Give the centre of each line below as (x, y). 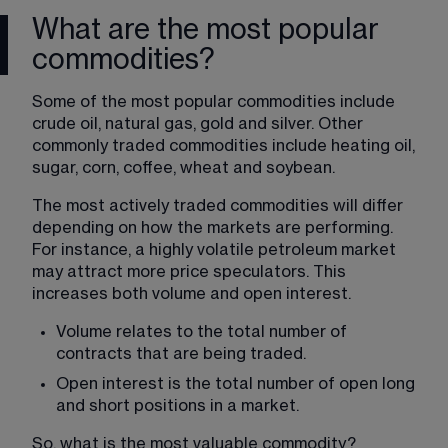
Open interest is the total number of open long (237, 383)
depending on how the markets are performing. (214, 227)
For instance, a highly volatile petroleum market (216, 249)
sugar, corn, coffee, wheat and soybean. (183, 167)
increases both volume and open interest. (191, 293)
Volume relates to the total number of (203, 331)
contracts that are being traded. (181, 353)
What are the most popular (205, 29)
